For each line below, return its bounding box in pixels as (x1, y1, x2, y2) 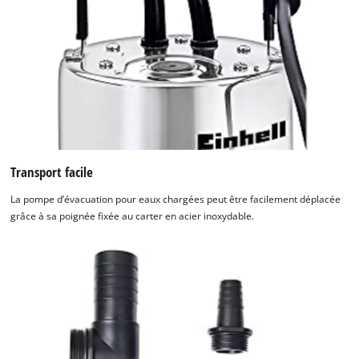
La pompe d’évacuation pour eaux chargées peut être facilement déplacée (10, 192, 341, 205)
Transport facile (10, 163, 94, 182)
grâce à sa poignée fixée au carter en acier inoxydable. (10, 209, 255, 222)
